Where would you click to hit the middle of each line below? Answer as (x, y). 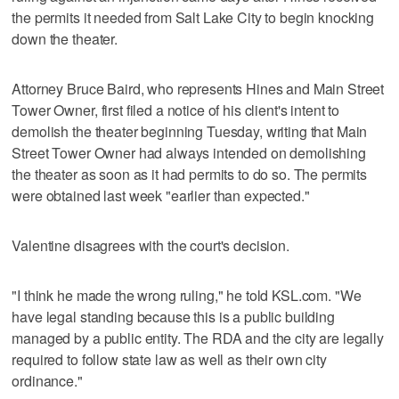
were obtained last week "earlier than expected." (161, 195)
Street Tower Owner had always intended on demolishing (189, 152)
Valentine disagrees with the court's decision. (151, 245)
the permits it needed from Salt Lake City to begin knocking (193, 17)
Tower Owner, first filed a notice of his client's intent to (176, 110)
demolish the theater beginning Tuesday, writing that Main (190, 131)
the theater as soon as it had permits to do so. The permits (190, 174)
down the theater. (65, 38)
